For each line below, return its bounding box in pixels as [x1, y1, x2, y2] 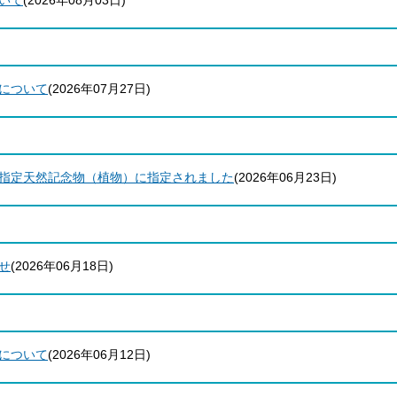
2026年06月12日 [52, 347, 146, 362]
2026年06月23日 [238, 170, 332, 184]
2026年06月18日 [15, 259, 109, 273]
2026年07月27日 [52, 82, 146, 96]
